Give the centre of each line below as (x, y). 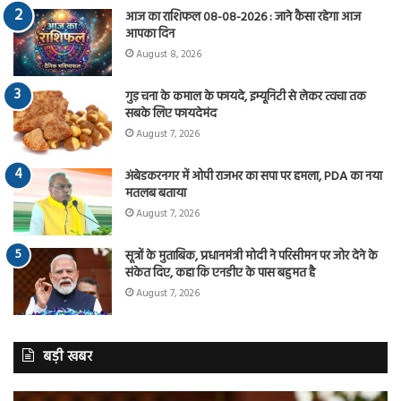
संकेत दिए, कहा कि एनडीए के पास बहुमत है (220, 273)
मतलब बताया (156, 193)
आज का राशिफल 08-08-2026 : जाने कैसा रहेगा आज (243, 17)
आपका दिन (150, 34)
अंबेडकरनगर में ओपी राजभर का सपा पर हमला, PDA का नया (254, 176)
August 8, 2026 (169, 54)
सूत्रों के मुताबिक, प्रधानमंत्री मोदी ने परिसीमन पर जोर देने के (252, 256)
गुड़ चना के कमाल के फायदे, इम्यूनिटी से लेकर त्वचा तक (246, 97)
